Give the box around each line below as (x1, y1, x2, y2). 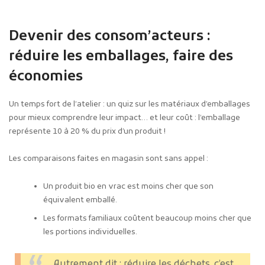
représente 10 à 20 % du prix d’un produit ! (9, 126, 166, 137)
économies (9, 67, 83, 86)
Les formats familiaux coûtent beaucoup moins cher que (43, 214, 252, 224)
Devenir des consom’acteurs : (9, 27, 211, 46)
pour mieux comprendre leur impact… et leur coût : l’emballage (9, 112, 240, 123)
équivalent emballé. (43, 195, 118, 206)
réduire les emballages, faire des (9, 47, 233, 66)
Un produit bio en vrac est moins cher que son (43, 182, 214, 192)
